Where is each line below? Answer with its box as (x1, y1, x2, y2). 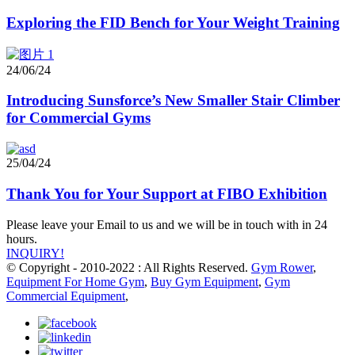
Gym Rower (251, 260, 313, 274)
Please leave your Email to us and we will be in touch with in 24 (6, 217, 327, 231)
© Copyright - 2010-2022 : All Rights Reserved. (6, 260, 251, 274)
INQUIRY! (6, 246, 64, 260)
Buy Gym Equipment (151, 274, 258, 288)
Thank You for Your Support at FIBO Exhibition (6, 185, 327, 202)
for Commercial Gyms (6, 109, 151, 127)
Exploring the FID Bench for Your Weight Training (6, 14, 340, 31)
